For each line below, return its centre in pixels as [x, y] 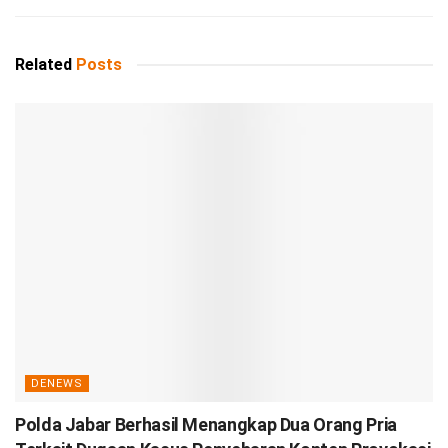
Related [43, 65]
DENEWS [57, 384]
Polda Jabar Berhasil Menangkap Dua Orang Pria [206, 425]
